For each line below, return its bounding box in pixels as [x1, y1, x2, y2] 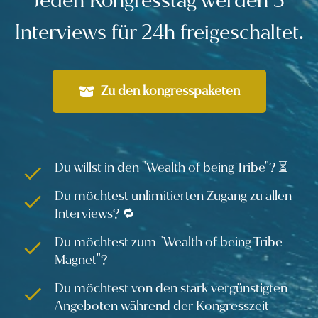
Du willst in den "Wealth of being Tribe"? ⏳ [55, 159, 287, 176]
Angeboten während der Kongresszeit [55, 297, 269, 314]
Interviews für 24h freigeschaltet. [14, 19, 304, 45]
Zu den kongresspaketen [100, 82, 240, 99]
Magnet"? [55, 251, 107, 268]
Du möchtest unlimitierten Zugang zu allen [55, 187, 292, 204]
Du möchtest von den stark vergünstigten [55, 280, 287, 297]
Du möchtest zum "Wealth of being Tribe [55, 234, 283, 251]
